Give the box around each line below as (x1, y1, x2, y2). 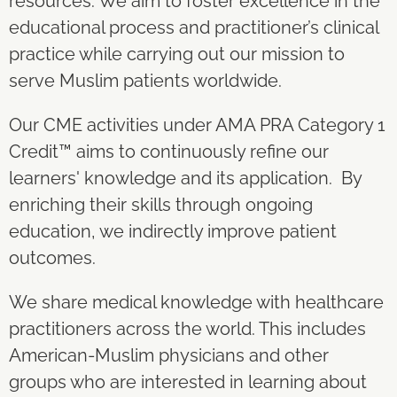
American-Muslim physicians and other (9, 344, 329, 366)
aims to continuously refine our (72, 140, 329, 162)
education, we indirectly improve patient (9, 220, 337, 242)
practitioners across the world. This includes (9, 317, 366, 339)
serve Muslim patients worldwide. (9, 69, 286, 91)
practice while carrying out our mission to (9, 43, 345, 65)
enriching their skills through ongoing (9, 193, 313, 215)
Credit (9, 140, 58, 162)
